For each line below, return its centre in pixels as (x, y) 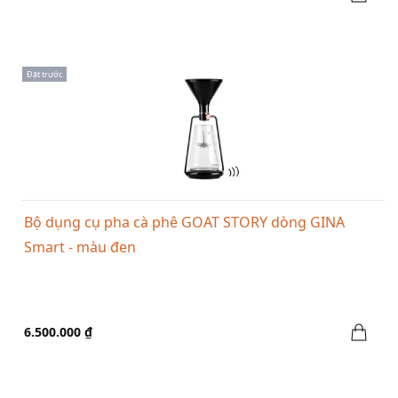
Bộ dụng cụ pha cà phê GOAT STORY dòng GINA (184, 223)
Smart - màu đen (80, 247)
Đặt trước (44, 75)
